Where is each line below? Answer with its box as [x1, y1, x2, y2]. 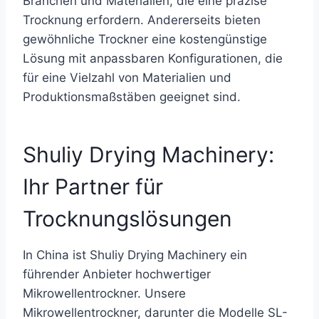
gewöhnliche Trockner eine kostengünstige [23, 32, 267, 46]
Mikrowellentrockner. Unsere [23, 286, 186, 300]
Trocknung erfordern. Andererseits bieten [23, 13, 261, 27]
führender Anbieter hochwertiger [23, 267, 211, 281]
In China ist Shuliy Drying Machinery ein [23, 248, 247, 262]
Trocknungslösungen [23, 206, 232, 231]
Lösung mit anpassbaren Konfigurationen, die [23, 51, 283, 66]
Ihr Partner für [23, 174, 163, 199]
